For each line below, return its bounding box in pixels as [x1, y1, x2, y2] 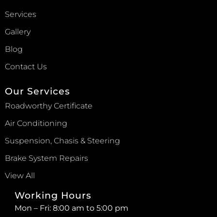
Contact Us [5, 62, 47, 71]
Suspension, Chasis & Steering [5, 136, 120, 145]
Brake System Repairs [5, 154, 88, 163]
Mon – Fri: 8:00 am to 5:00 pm [15, 203, 128, 213]
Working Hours [15, 190, 92, 201]
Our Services [5, 86, 70, 97]
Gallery [5, 27, 31, 36]
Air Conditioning [5, 119, 67, 128]
